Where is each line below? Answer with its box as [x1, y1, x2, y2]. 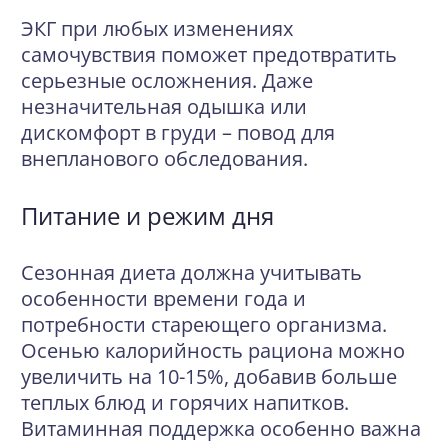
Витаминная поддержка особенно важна [21, 415, 421, 442]
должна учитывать [176, 259, 362, 286]
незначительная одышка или [21, 93, 307, 120]
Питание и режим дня [21, 199, 274, 232]
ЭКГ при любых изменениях [21, 15, 293, 42]
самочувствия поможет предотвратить [21, 41, 397, 68]
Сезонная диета [21, 259, 176, 286]
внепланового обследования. [21, 145, 308, 172]
